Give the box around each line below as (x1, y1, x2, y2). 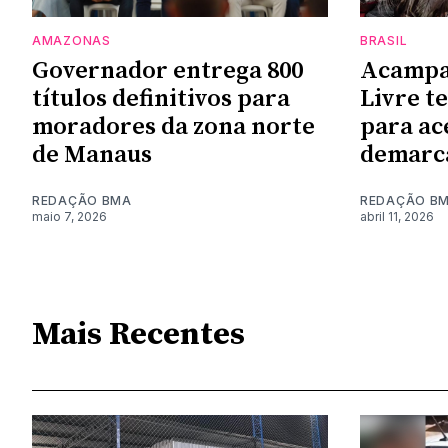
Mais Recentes (32, 315, 245, 356)
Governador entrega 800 (32, 55, 303, 86)
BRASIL (360, 32, 408, 48)
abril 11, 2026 (360, 208, 434, 224)
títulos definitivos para (32, 83, 290, 114)
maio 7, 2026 (32, 208, 107, 224)
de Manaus (32, 139, 152, 170)
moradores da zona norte (32, 111, 315, 142)
